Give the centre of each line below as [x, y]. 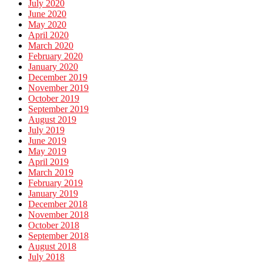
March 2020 [51, 46]
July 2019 [46, 130]
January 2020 [53, 67]
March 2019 [51, 173]
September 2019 [58, 109]
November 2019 [58, 88]
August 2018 [52, 247]
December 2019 [58, 77]
